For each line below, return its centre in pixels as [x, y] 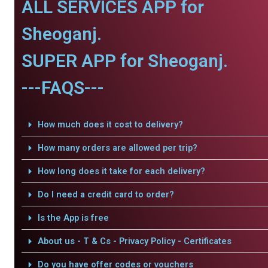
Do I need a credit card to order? [106, 194]
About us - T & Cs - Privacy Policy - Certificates [134, 241]
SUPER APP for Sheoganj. [125, 61]
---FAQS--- [63, 88]
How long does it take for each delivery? [121, 171]
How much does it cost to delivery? [110, 124]
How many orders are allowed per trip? [117, 148]
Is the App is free [73, 218]
